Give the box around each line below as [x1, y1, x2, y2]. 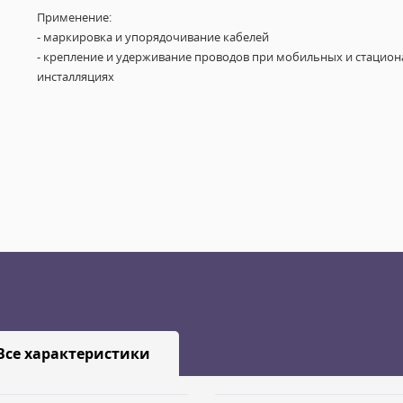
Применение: [36, 9, 112, 25]
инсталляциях [36, 68, 114, 85]
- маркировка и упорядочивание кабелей [36, 29, 269, 45]
